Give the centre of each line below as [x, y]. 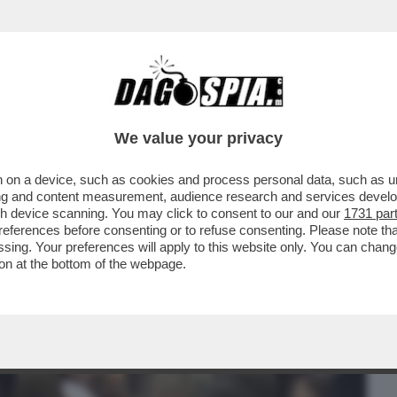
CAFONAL [135, 113]
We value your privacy [198, 138]
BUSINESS [47, 113]
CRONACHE [227, 113]
